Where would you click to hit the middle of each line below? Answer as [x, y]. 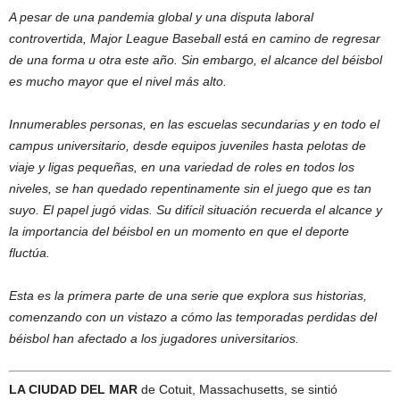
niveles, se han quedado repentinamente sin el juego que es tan [190, 188]
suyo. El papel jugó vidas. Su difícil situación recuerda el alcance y [196, 210]
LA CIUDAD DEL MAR [73, 389]
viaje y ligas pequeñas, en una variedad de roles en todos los [182, 167]
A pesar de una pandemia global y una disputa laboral [161, 17]
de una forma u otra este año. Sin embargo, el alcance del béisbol [196, 60]
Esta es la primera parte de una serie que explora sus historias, [188, 296]
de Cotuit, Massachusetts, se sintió [237, 389]
